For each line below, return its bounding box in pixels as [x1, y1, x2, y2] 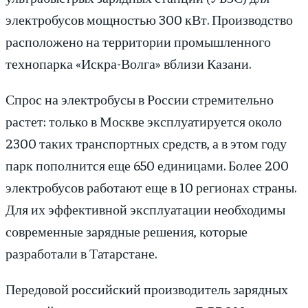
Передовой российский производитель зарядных [5, 280, 288, 298]
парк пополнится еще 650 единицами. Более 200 [5, 156, 289, 174]
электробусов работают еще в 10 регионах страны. [5, 178, 296, 196]
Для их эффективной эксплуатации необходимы [5, 200, 285, 218]
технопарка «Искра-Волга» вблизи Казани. [5, 54, 251, 72]
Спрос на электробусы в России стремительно [5, 90, 274, 108]
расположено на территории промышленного [5, 32, 271, 50]
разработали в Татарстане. [5, 244, 157, 262]
